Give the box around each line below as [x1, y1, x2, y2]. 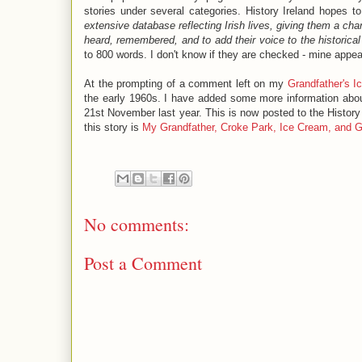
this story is [84, 120, 142, 133]
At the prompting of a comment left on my [84, 77, 288, 90]
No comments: [84, 212, 189, 236]
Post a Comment [84, 251, 202, 276]
